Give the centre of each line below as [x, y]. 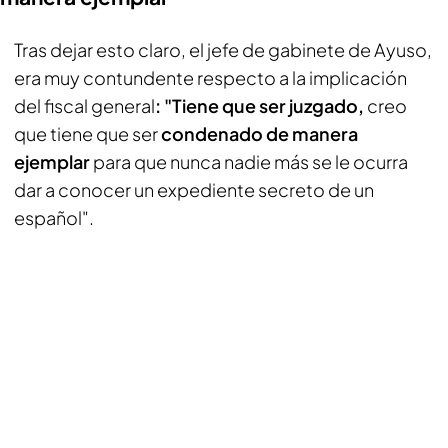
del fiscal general [84, 105]
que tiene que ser [87, 133]
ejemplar [53, 161]
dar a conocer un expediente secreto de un [194, 189]
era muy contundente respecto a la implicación [210, 77]
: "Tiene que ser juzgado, [261, 105]
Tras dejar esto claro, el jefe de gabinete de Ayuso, [223, 49]
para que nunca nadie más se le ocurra [250, 161]
